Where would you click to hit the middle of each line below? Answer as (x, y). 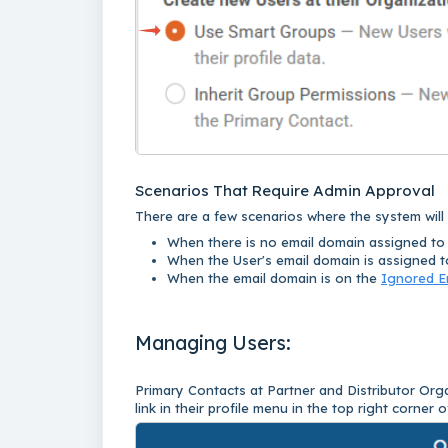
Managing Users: (215, 342)
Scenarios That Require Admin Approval (285, 190)
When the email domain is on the (274, 277)
